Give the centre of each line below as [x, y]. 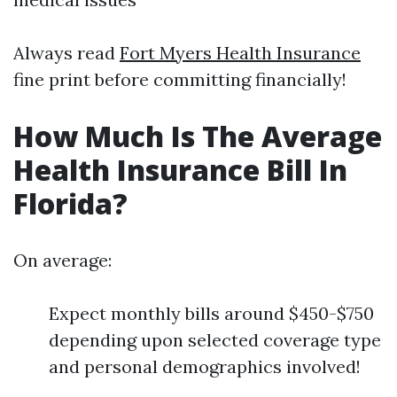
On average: [62, 260]
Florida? [70, 203]
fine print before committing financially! [180, 79]
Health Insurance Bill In [180, 170]
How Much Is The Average [198, 136]
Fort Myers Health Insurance [240, 53]
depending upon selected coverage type [215, 340]
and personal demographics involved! [205, 366]
